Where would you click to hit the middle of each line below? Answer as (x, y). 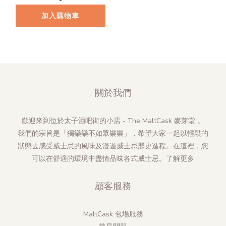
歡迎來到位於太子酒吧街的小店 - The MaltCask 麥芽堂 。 (113, 121)
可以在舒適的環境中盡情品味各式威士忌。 (99, 158)
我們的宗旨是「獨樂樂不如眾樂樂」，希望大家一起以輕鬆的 (113, 133)
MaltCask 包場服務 (113, 214)
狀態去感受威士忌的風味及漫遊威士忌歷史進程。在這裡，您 (113, 146)
